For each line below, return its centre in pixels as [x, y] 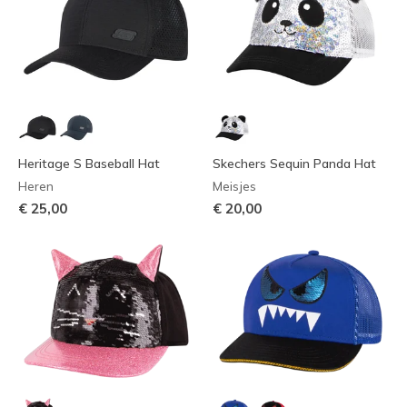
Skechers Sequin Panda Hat [294, 163]
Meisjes [234, 186]
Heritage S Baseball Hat [89, 163]
